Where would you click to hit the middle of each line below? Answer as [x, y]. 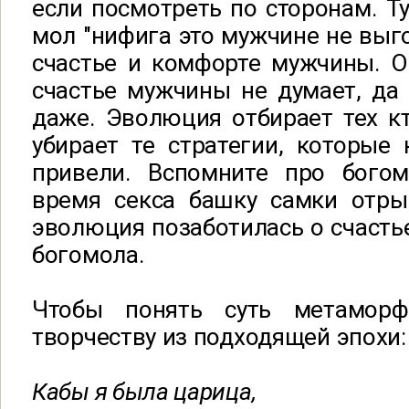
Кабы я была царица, [144, 391]
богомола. [89, 254]
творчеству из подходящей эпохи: [219, 336]
